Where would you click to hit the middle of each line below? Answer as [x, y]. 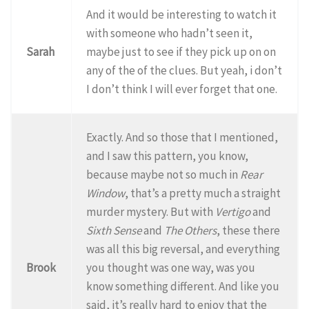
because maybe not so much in [163, 174]
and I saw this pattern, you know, [168, 156]
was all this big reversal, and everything [183, 249]
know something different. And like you [183, 286]
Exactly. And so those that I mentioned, [182, 137]
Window [106, 193]
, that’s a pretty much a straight [203, 193]
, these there [249, 230]
